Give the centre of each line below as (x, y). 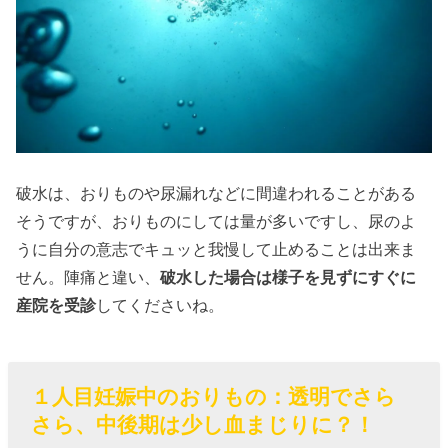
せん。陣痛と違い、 (88, 277)
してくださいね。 (160, 305)
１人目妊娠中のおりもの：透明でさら (213, 396)
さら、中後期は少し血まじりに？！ (202, 424)
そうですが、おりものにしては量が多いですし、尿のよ (216, 221)
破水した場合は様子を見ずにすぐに (288, 277)
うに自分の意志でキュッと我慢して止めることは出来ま (216, 249)
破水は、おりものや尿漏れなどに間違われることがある (216, 193)
